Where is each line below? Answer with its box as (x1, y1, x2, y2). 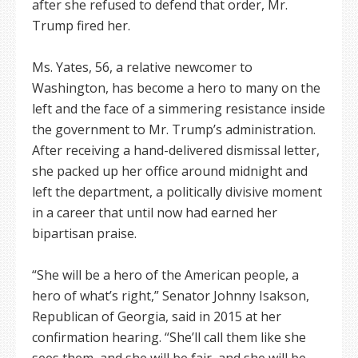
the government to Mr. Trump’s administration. (32, 121, 316, 138)
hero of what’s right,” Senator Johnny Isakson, (32, 287, 309, 304)
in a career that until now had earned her (32, 204, 277, 221)
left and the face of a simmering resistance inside (32, 100, 325, 117)
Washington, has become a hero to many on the (32, 79, 320, 97)
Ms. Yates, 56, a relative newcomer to (32, 58, 253, 76)
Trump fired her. (32, 17, 130, 34)
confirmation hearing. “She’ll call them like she (32, 328, 306, 346)
